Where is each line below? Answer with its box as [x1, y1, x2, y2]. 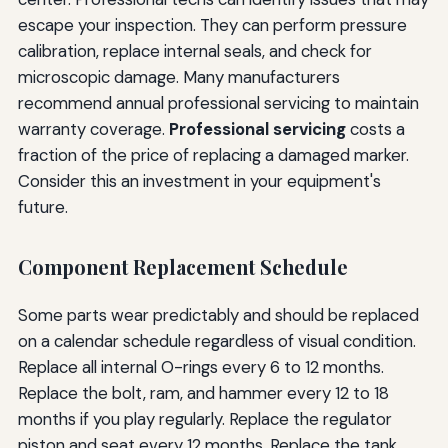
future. [17, 195, 68, 218]
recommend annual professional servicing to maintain [17, 91, 419, 114]
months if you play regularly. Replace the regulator [17, 408, 392, 431]
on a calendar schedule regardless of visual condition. [17, 330, 416, 353]
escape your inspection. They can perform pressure [17, 13, 407, 36]
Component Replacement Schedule [17, 253, 348, 280]
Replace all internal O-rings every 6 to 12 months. [17, 356, 384, 379]
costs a [345, 117, 405, 140]
